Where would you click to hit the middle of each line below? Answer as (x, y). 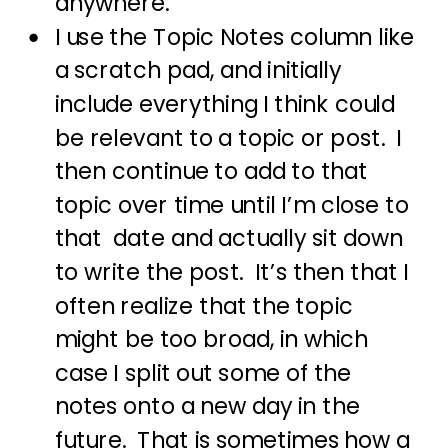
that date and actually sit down (229, 239)
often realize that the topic (203, 306)
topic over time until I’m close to (231, 205)
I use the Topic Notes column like (234, 37)
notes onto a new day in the (207, 407)
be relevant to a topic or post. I (228, 138)
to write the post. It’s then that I (231, 272)
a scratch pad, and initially (198, 71)
